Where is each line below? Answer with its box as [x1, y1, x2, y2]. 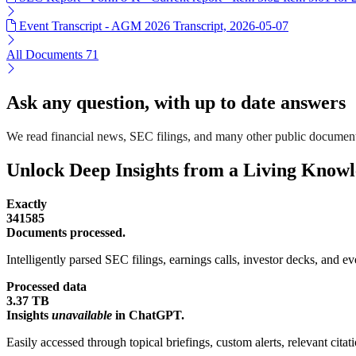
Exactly [6, 196, 47, 211]
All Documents [6, 48, 86, 62]
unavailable [52, 308, 112, 322]
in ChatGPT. [112, 308, 184, 322]
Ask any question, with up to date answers [6, 92, 346, 114]
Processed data [6, 279, 87, 293]
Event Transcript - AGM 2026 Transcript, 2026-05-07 [19, 19, 288, 33]
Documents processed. [6, 225, 126, 239]
